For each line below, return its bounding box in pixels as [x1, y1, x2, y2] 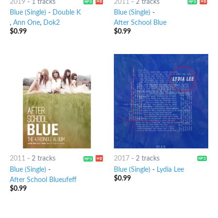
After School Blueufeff [9, 176, 76, 183]
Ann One [13, 19, 40, 26]
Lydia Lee [156, 166, 184, 173]
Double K [52, 9, 81, 16]
